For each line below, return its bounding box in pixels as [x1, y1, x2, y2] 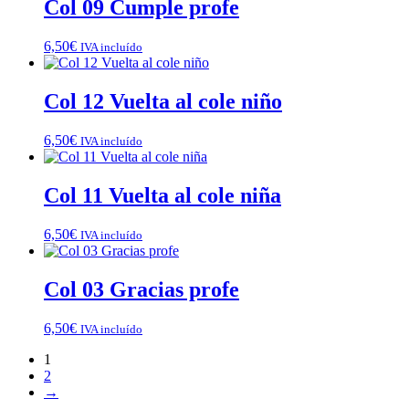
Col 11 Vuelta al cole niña [44, 183, 281, 207]
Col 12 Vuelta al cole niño [44, 89, 282, 114]
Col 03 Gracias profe [44, 277, 239, 301]
